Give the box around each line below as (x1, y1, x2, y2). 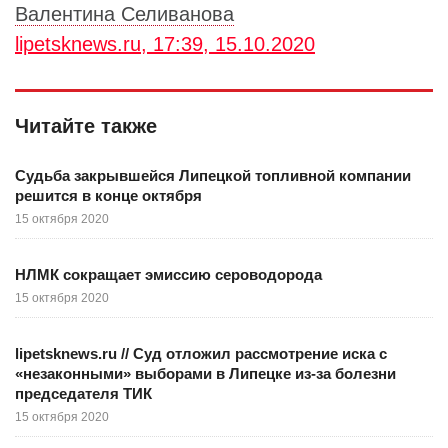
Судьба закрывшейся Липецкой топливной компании (15, 166, 411, 184)
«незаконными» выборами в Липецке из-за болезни (15, 364, 396, 382)
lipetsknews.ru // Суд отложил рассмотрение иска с (15, 344, 387, 362)
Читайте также (15, 114, 157, 137)
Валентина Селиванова (15, 2, 234, 25)
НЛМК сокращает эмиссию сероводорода (15, 265, 322, 283)
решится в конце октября (15, 186, 202, 204)
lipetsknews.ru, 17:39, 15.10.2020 (15, 32, 315, 55)
